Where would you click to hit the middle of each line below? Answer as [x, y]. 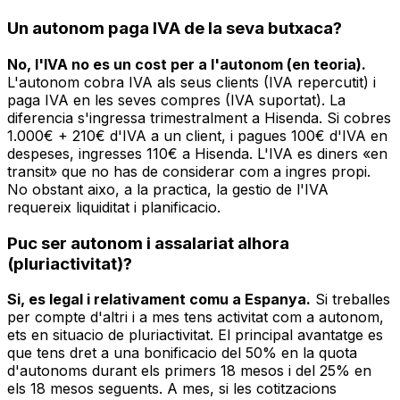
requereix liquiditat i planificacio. [114, 207]
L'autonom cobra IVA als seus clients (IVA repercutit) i [192, 82]
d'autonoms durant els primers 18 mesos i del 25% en [189, 371]
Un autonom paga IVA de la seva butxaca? [175, 29]
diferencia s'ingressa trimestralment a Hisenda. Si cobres [199, 117]
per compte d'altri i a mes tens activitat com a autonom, [196, 317]
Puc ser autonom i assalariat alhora [148, 243]
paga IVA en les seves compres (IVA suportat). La [176, 100]
